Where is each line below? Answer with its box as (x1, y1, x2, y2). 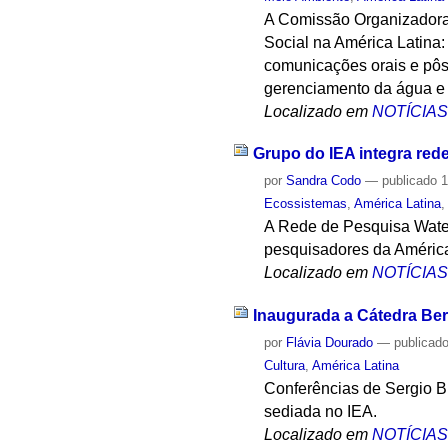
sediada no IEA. (264, 402, 378, 420)
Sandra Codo (286, 173, 362, 189)
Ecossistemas (264, 196, 348, 212)
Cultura (264, 357, 306, 373)
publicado (382, 173, 438, 189)
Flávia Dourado (286, 334, 374, 350)
